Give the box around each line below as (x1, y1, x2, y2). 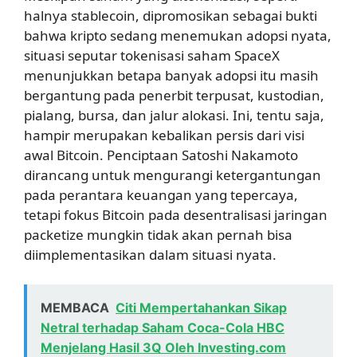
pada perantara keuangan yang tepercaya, (24, 185, 298, 204)
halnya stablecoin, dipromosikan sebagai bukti (24, 6, 317, 25)
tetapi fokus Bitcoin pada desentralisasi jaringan (24, 205, 328, 224)
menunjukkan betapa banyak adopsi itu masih (24, 65, 319, 84)
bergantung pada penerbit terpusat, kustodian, (24, 85, 324, 104)
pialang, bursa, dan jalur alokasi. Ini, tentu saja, (24, 105, 324, 124)
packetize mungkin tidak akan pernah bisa (24, 225, 292, 244)
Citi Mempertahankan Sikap (116, 300, 287, 316)
